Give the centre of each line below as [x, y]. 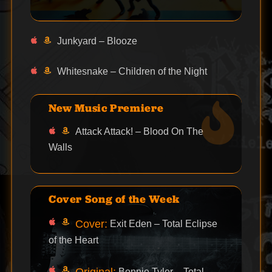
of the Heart [73, 240]
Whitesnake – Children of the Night [132, 72]
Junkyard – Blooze [97, 41]
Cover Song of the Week [114, 199]
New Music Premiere [106, 107]
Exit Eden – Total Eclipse [162, 224]
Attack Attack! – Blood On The [139, 131]
